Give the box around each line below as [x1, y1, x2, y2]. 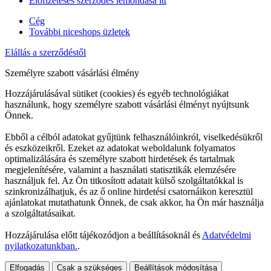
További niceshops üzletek [29, 26, 130, 37]
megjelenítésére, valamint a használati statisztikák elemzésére [5, 164, 236, 175]
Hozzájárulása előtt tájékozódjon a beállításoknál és [5, 229, 202, 240]
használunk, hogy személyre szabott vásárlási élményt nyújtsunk [5, 99, 249, 109]
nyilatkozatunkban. [5, 240, 77, 251]
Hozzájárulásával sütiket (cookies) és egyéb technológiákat [5, 88, 229, 99]
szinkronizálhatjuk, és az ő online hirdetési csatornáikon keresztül [5, 186, 253, 197]
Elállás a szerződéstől [5, 47, 86, 57]
